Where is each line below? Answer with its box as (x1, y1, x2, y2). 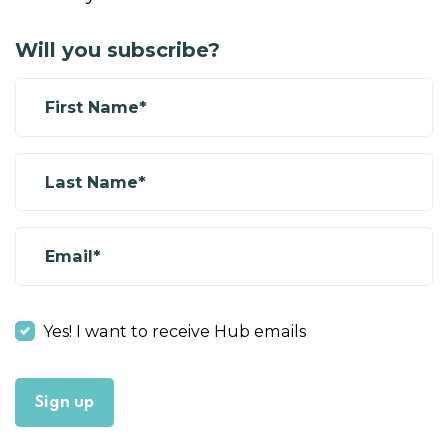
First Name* (45, 97, 147, 118)
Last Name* (45, 171, 146, 192)
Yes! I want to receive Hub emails (43, 320, 307, 341)
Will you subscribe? (15, 38, 220, 62)
